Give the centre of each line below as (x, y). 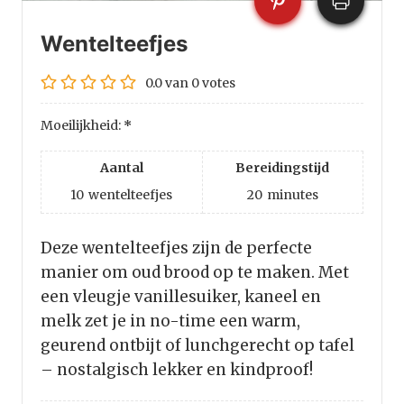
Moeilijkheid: (82, 126)
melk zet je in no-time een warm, (170, 321)
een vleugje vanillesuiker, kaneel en (181, 297)
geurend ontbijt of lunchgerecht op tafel (197, 346)
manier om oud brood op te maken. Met (195, 273)
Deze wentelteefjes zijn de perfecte (176, 248)
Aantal (121, 168)
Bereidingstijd (283, 168)
